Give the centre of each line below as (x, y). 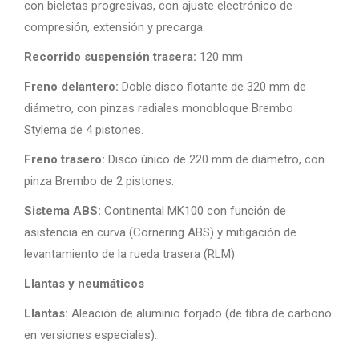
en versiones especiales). (91, 335)
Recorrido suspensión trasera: (110, 57)
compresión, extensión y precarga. (115, 27)
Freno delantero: (71, 87)
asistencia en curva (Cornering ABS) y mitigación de (160, 232)
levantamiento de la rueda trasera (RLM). (131, 254)
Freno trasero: (65, 159)
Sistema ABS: (63, 211)
